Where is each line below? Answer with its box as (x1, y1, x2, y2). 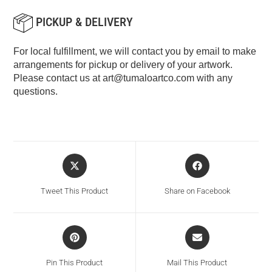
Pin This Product (46, 258, 103, 268)
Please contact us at (13, 73, 103, 84)
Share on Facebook (164, 186, 230, 196)
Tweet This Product (41, 186, 109, 196)
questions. (13, 86, 58, 97)
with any (194, 73, 233, 84)
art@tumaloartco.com (103, 73, 195, 84)
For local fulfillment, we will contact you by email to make (13, 46, 257, 57)
